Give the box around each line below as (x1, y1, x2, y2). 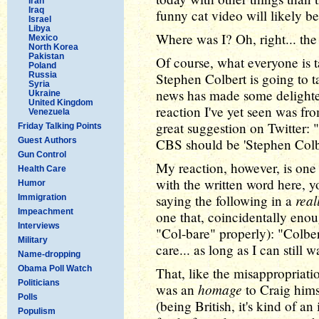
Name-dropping (18, 249, 80, 259)
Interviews (18, 220, 60, 231)
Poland (28, 60, 56, 70)
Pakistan (28, 51, 64, 61)
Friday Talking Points (18, 120, 102, 131)
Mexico (28, 32, 58, 43)
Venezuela (28, 106, 70, 117)
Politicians (18, 277, 60, 288)
